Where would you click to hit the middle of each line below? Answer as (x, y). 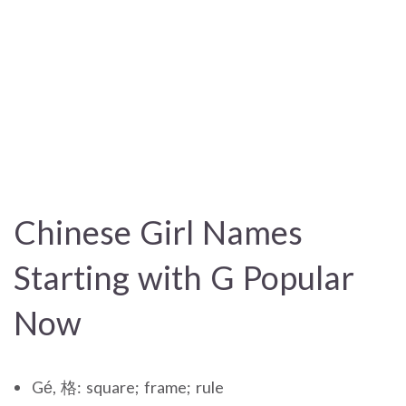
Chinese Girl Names (158, 232)
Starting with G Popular (184, 277)
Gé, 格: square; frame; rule (128, 387)
